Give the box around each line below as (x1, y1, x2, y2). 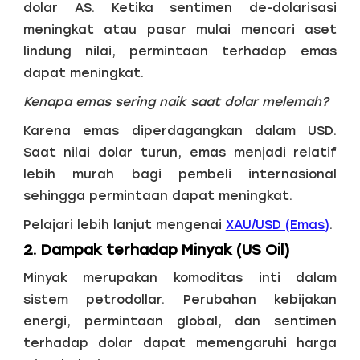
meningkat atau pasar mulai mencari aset (22, 21, 337, 37)
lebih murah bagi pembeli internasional (22, 166, 337, 182)
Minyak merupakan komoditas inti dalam (22, 269, 337, 285)
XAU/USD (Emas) (225, 216, 329, 232)
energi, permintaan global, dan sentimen (22, 313, 337, 329)
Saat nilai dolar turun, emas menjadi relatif (22, 144, 337, 160)
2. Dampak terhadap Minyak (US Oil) (22, 240, 290, 259)
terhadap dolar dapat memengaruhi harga (22, 334, 337, 350)
